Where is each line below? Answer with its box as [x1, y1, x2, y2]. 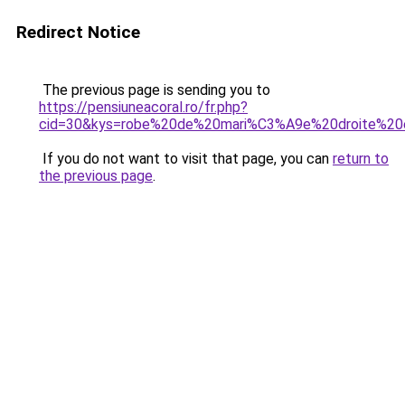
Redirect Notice [16, 22, 140, 42]
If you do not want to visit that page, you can [39, 150, 333, 167]
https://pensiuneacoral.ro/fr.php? [39, 99, 248, 116]
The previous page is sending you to [39, 81, 270, 99]
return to [333, 150, 389, 167]
